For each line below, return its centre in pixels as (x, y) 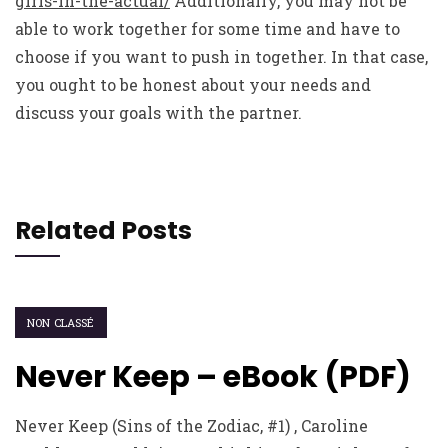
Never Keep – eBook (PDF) (213, 377)
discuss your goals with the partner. (158, 112)
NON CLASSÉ (61, 322)
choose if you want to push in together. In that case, (221, 56)
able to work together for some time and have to (207, 28)
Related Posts (103, 230)
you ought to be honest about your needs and (193, 84)
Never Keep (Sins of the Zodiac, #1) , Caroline (191, 425)
